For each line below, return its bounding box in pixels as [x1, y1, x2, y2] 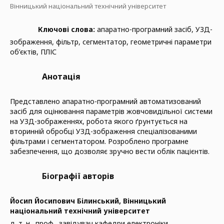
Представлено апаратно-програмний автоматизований [10, 96, 201, 106]
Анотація [42, 71, 80, 82]
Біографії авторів [42, 170, 114, 181]
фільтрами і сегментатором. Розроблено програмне [10, 136, 188, 146]
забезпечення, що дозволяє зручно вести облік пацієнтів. [10, 146, 209, 156]
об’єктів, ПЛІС [10, 47, 56, 56]
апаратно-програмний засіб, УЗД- [97, 24, 212, 34]
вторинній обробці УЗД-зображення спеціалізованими [10, 126, 197, 136]
